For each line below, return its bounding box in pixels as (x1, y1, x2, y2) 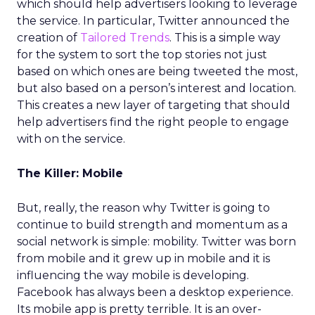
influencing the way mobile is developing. (17, 269, 249, 282)
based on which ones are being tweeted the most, (17, 65, 297, 78)
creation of (17, 31, 80, 44)
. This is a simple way (169, 31, 281, 44)
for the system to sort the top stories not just (17, 48, 267, 61)
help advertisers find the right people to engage (17, 115, 289, 129)
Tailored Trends (80, 31, 169, 44)
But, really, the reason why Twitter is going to (17, 201, 270, 214)
